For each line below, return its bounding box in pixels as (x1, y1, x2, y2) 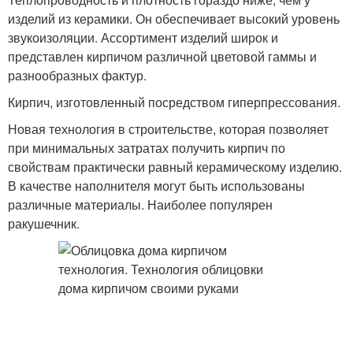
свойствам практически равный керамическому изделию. (8, 158, 342, 176)
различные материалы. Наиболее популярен (8, 195, 273, 214)
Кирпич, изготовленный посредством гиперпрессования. (8, 93, 340, 111)
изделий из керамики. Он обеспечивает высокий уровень (8, 9, 340, 28)
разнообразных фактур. (8, 66, 147, 84)
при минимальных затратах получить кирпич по (8, 139, 285, 157)
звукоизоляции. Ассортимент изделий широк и (8, 28, 278, 46)
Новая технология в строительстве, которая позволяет (8, 120, 329, 138)
